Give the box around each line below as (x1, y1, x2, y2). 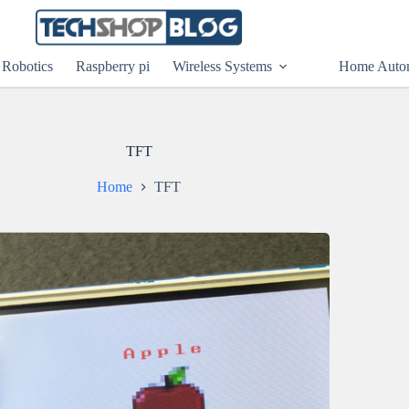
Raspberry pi (76, 58, 150, 74)
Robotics (2, 58, 53, 74)
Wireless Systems (173, 58, 272, 74)
